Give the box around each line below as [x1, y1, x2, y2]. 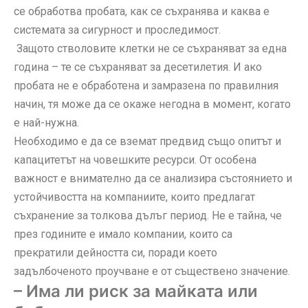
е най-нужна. [14, 115, 79, 129]
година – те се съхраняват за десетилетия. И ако [14, 60, 262, 74]
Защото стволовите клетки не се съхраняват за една [14, 41, 287, 55]
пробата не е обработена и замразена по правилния [14, 78, 278, 92]
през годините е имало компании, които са [14, 227, 232, 241]
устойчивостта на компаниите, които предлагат [14, 190, 255, 203]
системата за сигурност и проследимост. [14, 23, 221, 36]
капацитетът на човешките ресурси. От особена [14, 153, 256, 166]
